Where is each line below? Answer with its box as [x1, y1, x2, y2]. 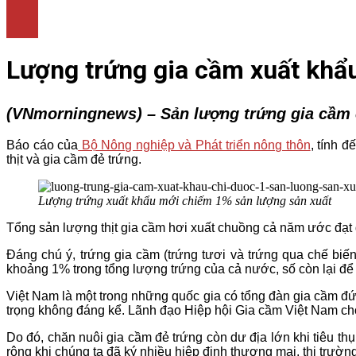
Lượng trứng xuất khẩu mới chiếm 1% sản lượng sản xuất [38, 194, 331, 208]
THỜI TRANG [70, 10, 149, 23]
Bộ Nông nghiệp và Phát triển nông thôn [78, 138, 311, 153]
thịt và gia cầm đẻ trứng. [6, 153, 141, 167]
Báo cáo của [6, 138, 79, 153]
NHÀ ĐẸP [70, 24, 126, 37]
